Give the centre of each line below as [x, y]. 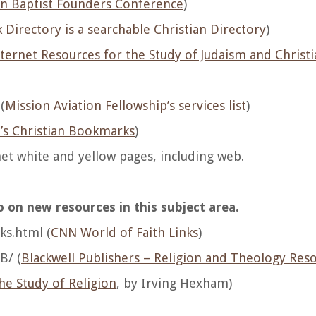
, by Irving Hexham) [174, 283]
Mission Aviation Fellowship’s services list [126, 105]
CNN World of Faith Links [124, 232]
